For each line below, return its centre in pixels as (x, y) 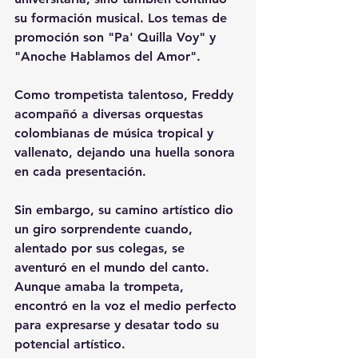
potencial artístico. (70, 344)
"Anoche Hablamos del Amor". (107, 56)
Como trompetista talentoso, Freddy (126, 95)
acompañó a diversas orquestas (111, 114)
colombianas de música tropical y (116, 133)
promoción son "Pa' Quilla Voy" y (117, 37)
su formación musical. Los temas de (123, 18)
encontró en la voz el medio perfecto (127, 306)
